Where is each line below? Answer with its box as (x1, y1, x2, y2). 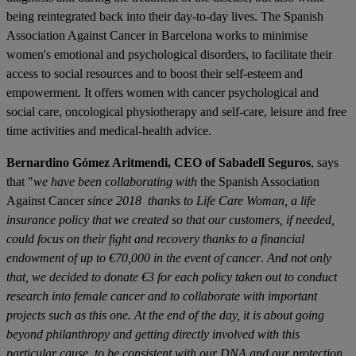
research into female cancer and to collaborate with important (6, 289, 317, 303)
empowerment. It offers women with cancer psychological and (6, 86, 319, 99)
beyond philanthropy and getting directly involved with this (6, 327, 300, 341)
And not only (264, 251, 331, 265)
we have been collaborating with (33, 175, 197, 188)
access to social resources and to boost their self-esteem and (6, 67, 303, 80)
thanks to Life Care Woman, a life (145, 194, 315, 207)
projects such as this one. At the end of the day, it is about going (6, 308, 324, 322)
